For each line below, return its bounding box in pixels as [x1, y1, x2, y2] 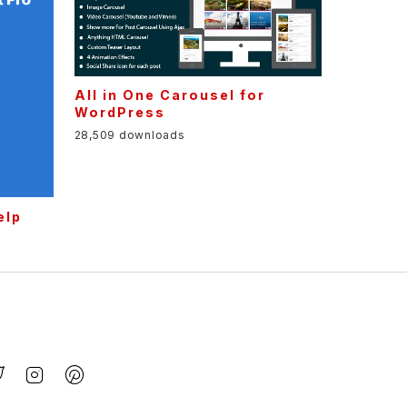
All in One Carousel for [74, 86, 265, 103]
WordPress [74, 104, 165, 120]
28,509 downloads [74, 128, 185, 143]
